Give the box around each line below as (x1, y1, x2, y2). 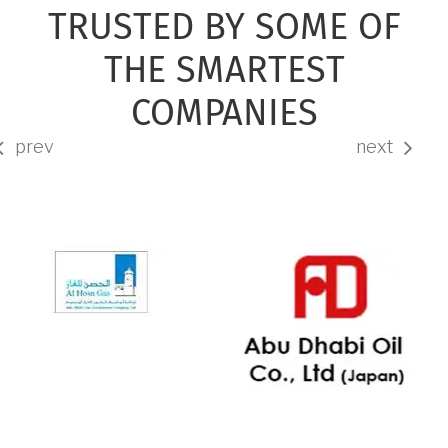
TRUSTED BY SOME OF (47, 10, 401, 47)
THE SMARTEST (103, 53, 345, 90)
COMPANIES (130, 96, 318, 133)
